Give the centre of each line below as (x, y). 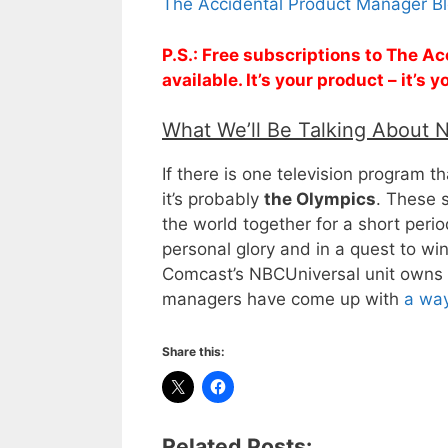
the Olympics (320, 199)
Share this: (193, 351)
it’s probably (213, 199)
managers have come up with (283, 299)
